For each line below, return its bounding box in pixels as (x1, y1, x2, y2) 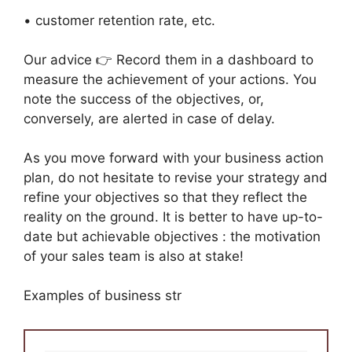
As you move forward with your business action (24, 150, 324, 166)
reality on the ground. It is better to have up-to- (24, 209, 323, 225)
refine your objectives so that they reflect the (24, 189, 307, 205)
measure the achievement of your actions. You (24, 71, 317, 87)
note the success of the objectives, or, (24, 91, 264, 107)
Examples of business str (24, 288, 181, 303)
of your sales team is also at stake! (24, 248, 244, 264)
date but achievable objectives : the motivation (24, 229, 321, 244)
